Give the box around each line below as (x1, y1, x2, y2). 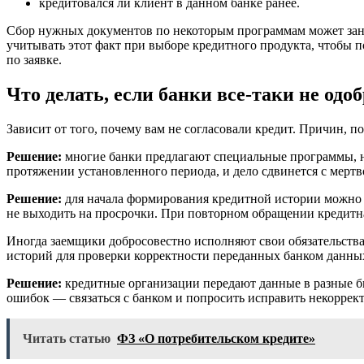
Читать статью (23, 331, 110, 345)
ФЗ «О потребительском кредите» (117, 331, 315, 345)
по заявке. (6, 52, 62, 67)
